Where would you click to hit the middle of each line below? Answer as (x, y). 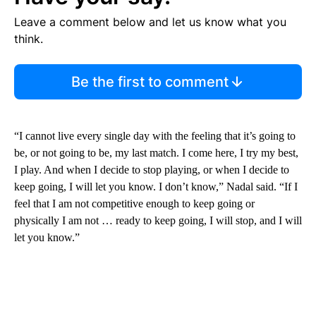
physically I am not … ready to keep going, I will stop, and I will (158, 221)
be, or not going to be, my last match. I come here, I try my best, (156, 153)
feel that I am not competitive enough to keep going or (134, 204)
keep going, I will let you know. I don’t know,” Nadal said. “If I (156, 187)
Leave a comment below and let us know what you (150, 22)
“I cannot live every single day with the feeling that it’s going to (155, 136)
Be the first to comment (150, 82)
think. (29, 39)
